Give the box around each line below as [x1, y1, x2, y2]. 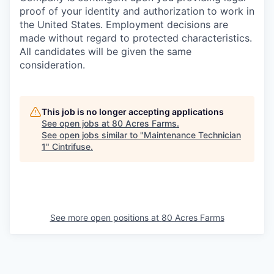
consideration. [20, 59, 85, 72]
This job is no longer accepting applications [42, 106, 224, 117]
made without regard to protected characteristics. [20, 32, 252, 45]
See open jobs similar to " [42, 130, 144, 141]
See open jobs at [42, 118, 112, 129]
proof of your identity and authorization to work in [20, 5, 254, 18]
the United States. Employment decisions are [20, 18, 228, 31]
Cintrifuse [52, 141, 91, 152]
